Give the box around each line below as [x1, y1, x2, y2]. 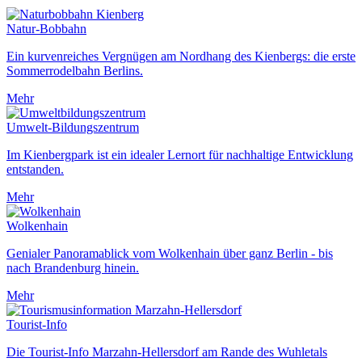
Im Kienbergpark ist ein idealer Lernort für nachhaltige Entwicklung [6, 147, 353, 162]
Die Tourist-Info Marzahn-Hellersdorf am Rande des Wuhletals [6, 344, 327, 359]
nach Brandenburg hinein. [6, 260, 139, 275]
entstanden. [6, 162, 64, 176]
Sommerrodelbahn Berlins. [6, 63, 143, 78]
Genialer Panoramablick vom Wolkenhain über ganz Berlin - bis [6, 246, 333, 260]
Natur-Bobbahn [6, 21, 86, 36]
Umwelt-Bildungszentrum [6, 120, 139, 134]
